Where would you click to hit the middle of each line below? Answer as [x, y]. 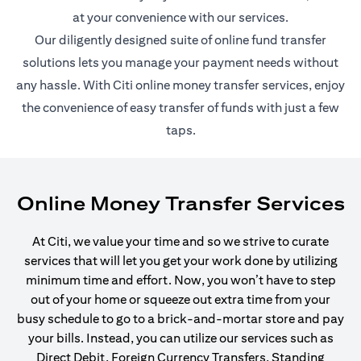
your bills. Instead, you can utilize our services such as [180, 338]
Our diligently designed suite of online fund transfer [180, 40]
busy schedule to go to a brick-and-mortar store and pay [180, 319]
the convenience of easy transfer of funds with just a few [180, 108]
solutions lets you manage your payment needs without [180, 62]
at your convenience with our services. [180, 17]
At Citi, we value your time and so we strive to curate [180, 241]
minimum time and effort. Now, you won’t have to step [180, 280]
